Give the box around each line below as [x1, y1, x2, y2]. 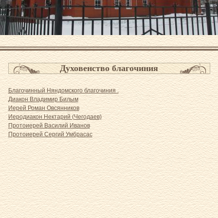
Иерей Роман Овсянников [8, 105, 79, 111]
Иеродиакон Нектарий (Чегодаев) [8, 113, 102, 120]
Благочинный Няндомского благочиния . [8, 87, 119, 94]
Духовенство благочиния [60, 63, 158, 73]
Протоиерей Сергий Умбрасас [8, 131, 92, 138]
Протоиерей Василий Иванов [8, 122, 90, 129]
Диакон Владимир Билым [8, 96, 78, 103]
